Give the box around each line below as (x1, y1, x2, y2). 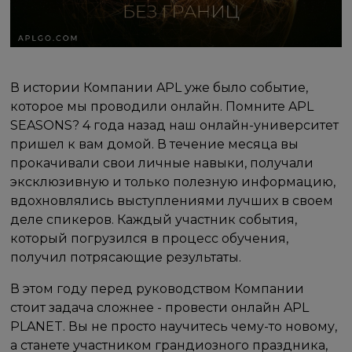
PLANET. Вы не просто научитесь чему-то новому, (10, 318, 338, 334)
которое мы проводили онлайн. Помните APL (10, 98, 314, 114)
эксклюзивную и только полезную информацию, (10, 174, 336, 189)
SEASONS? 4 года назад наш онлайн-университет (10, 117, 339, 133)
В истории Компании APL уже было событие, (10, 79, 309, 95)
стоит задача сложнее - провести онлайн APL (10, 299, 310, 315)
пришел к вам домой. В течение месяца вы (10, 136, 299, 152)
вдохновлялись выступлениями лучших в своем (10, 192, 334, 208)
